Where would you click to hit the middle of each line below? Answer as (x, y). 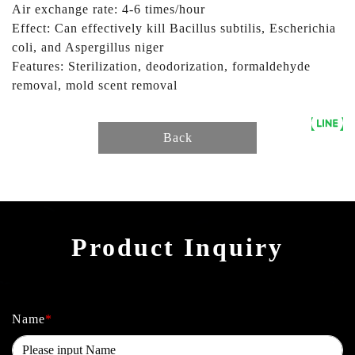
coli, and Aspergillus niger (88, 47)
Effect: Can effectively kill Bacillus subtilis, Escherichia (174, 28)
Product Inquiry (177, 247)
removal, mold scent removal (95, 85)
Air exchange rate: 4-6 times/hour (109, 9)
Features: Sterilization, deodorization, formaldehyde (161, 66)
